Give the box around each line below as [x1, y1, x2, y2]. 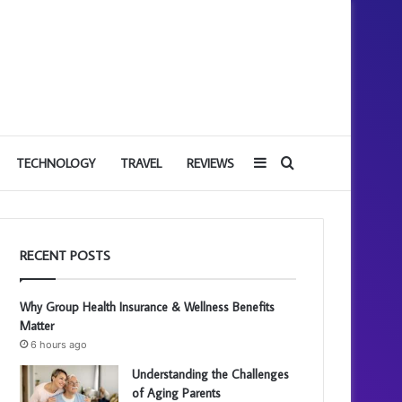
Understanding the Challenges [132, 366, 290, 382]
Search [293, 154, 341, 172]
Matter [20, 318, 58, 334]
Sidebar [267, 154, 319, 172]
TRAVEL [120, 155, 162, 171]
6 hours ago [31, 338, 88, 351]
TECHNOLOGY [16, 155, 95, 171]
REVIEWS [187, 155, 234, 171]
